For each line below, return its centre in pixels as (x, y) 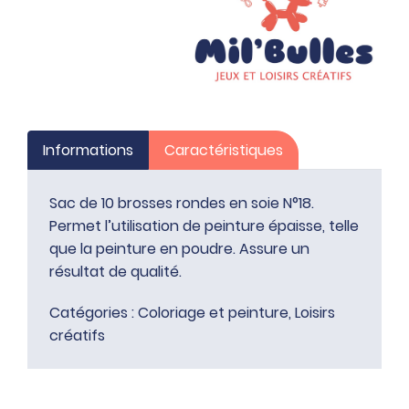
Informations (88, 150)
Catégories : (94, 312)
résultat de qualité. (115, 271)
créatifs (77, 335)
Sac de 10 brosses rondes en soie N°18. (182, 203)
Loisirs (315, 312)
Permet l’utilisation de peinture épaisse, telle (204, 225)
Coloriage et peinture (213, 312)
